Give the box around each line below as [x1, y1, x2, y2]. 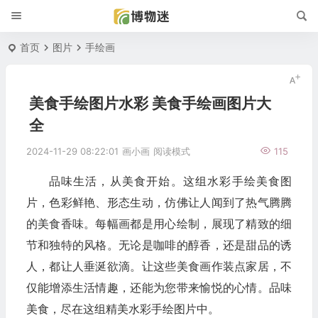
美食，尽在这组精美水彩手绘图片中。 [26, 302, 219, 316]
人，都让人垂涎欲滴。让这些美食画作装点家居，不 [26, 259, 292, 273]
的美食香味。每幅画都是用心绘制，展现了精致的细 [26, 216, 292, 231]
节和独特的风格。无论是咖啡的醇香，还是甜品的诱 [26, 238, 292, 252]
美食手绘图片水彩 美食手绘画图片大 [28, 94, 271, 112]
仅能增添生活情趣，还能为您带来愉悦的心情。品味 [26, 280, 292, 295]
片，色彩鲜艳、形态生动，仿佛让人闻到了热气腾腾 [26, 195, 292, 209]
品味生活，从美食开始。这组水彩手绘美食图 [48, 174, 292, 188]
